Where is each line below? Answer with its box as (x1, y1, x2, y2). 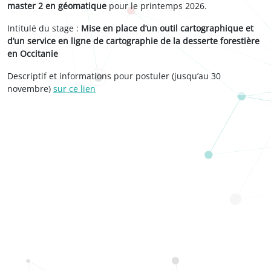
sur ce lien (53, 83, 96, 94)
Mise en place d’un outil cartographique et (81, 22, 253, 34)
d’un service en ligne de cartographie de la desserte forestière (7, 35, 260, 47)
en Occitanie (7, 48, 58, 59)
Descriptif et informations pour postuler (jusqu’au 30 (7, 70, 221, 82)
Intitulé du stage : (7, 22, 81, 34)
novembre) (7, 83, 53, 94)
